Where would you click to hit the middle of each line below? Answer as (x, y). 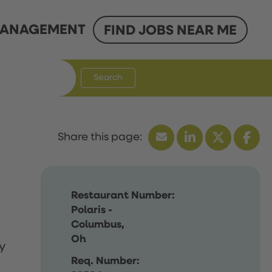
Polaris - (92, 210)
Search (108, 78)
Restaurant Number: (123, 195)
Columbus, (98, 224)
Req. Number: (106, 261)
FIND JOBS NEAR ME (170, 31)
